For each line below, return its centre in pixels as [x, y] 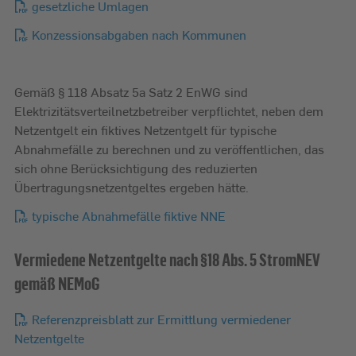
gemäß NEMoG [57, 283]
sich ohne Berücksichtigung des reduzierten [136, 168]
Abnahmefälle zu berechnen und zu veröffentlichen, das [169, 149]
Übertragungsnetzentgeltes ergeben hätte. [132, 187]
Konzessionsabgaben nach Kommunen [139, 35]
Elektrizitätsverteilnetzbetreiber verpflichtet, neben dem [169, 111]
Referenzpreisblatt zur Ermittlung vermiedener [161, 319]
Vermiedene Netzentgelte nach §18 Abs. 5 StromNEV [167, 259]
